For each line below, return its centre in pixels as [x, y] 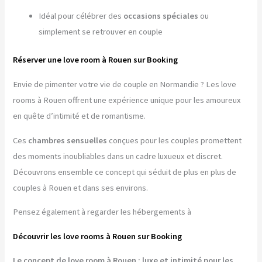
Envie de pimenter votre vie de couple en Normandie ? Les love [125, 84]
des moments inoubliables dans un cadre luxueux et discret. [118, 156]
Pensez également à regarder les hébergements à [102, 212]
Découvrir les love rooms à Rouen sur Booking [98, 236]
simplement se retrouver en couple [101, 31]
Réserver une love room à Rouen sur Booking [96, 60]
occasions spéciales [161, 15]
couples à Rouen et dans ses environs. [81, 187]
